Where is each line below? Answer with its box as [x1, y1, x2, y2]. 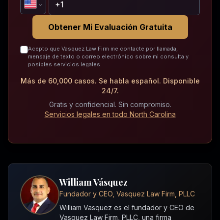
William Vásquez [59, 176, 128, 189]
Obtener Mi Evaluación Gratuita [48, 22, 172, 32]
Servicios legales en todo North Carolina [44, 110, 176, 119]
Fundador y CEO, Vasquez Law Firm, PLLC [59, 190, 195, 198]
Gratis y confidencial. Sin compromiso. [49, 100, 171, 109]
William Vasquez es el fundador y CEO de [59, 203, 194, 212]
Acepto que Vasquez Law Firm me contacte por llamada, [28, 45, 178, 53]
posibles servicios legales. [28, 61, 102, 68]
